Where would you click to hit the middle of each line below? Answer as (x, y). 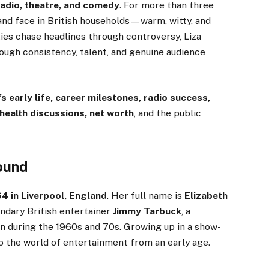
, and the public (168, 113)
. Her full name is (146, 195)
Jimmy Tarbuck (147, 211)
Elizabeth (206, 195)
